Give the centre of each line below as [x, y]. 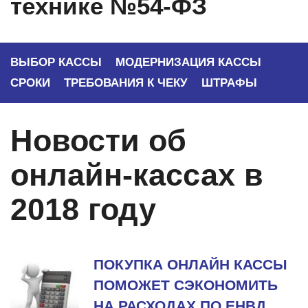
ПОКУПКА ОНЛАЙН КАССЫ [190, 264]
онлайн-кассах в [137, 175]
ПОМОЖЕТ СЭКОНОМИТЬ [186, 285]
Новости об [98, 141]
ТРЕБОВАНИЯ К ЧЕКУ [126, 83]
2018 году [83, 209]
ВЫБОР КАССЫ [56, 62]
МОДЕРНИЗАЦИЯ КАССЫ [188, 62]
